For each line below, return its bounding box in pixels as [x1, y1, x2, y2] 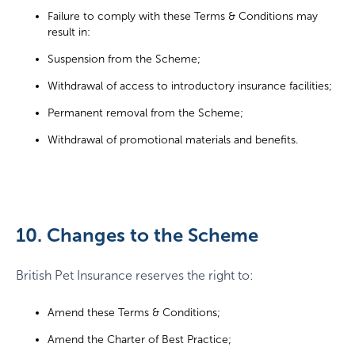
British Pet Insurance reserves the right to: [16, 267, 254, 283]
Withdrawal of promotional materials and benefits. [48, 132, 298, 147]
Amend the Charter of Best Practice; [48, 333, 231, 347]
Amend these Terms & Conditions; [48, 306, 220, 320]
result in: [48, 25, 90, 39]
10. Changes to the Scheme [16, 223, 258, 246]
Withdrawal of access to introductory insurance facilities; [48, 78, 332, 93]
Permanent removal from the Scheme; [48, 105, 243, 120]
